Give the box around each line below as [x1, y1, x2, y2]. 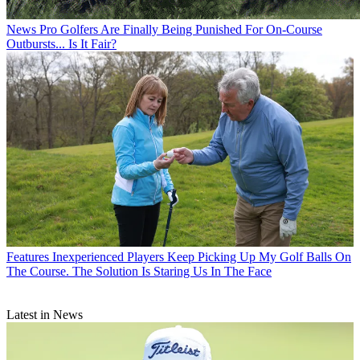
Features [6, 250, 49, 264]
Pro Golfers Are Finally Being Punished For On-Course [39, 22, 322, 37]
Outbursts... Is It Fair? [6, 37, 117, 51]
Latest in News [6, 308, 83, 322]
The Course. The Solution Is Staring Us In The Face [6, 264, 272, 279]
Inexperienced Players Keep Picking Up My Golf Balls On [52, 250, 351, 264]
